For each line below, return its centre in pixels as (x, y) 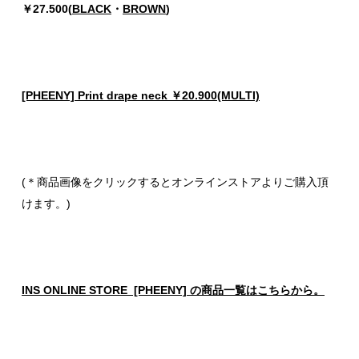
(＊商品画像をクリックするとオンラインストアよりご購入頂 (175, 182)
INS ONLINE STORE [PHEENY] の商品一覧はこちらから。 (173, 290)
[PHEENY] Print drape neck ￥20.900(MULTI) (141, 96)
